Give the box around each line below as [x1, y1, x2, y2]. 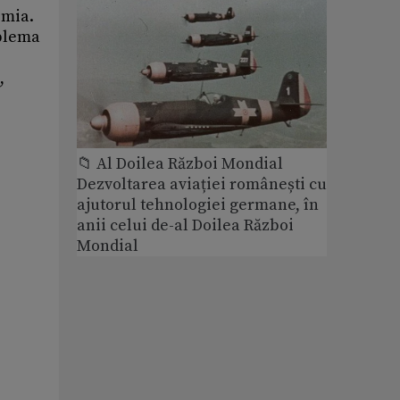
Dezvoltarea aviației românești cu [77, 174, 327, 196]
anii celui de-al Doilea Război [77, 215, 294, 237]
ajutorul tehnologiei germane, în [77, 195, 319, 216]
